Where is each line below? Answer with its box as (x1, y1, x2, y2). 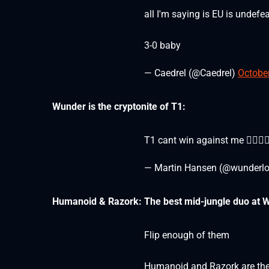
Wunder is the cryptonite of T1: (52, 101, 186, 113)
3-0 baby (144, 40, 181, 52)
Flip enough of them (144, 229, 229, 241)
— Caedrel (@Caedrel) (144, 67, 238, 79)
